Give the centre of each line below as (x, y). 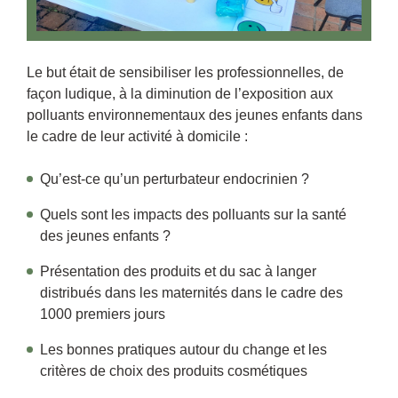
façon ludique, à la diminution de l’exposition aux (180, 94)
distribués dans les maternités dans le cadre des (191, 293)
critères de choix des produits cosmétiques (174, 371)
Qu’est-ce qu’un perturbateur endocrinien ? (175, 179)
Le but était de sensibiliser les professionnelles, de (185, 72)
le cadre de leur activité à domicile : (137, 136)
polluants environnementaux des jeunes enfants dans (195, 115)
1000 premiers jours (103, 314)
